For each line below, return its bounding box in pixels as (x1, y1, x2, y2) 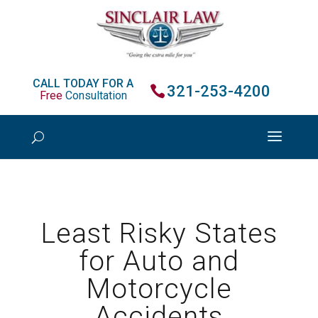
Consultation (62, 88, 127, 102)
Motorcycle (85, 273, 232, 305)
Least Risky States (40, 217, 278, 250)
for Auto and (78, 245, 239, 278)
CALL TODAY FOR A (33, 76, 134, 90)
